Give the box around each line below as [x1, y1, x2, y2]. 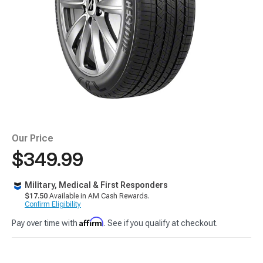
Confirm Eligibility [25, 200, 81, 208]
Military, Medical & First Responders [25, 180, 168, 190]
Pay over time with [12, 218, 79, 228]
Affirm [79, 217, 104, 227]
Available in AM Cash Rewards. [48, 192, 149, 200]
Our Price [12, 133, 53, 144]
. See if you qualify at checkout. [104, 218, 218, 228]
